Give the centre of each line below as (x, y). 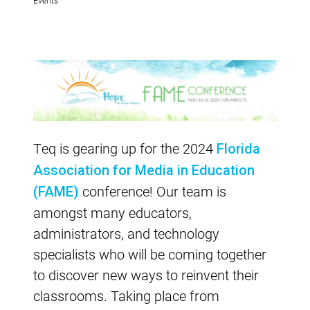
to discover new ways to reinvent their (146, 274)
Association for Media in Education (144, 170)
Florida (238, 148)
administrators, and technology (126, 233)
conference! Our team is (153, 191)
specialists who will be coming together (150, 254)
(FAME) (56, 191)
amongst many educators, (112, 212)
